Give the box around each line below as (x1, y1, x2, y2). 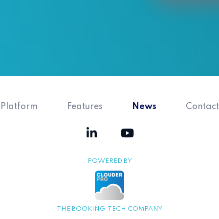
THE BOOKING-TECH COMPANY (57, 206, 162, 213)
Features (66, 102, 103, 111)
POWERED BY (87, 158, 132, 165)
